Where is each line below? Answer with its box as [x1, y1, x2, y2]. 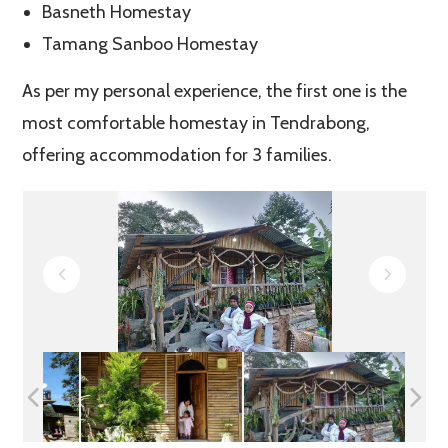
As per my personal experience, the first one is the [22, 79, 408, 102]
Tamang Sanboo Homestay [42, 32, 259, 55]
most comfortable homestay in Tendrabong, [22, 111, 371, 134]
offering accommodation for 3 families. [22, 143, 333, 166]
